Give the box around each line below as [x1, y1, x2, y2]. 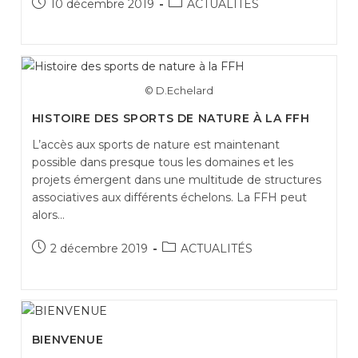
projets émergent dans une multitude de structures [31, 173, 321, 188]
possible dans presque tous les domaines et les [31, 155, 293, 170]
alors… [31, 208, 65, 223]
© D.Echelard [145, 84, 213, 97]
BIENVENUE [31, 332, 104, 348]
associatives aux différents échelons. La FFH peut [31, 190, 307, 205]
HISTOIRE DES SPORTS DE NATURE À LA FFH [31, 111, 310, 126]
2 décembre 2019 [50, 241, 148, 257]
